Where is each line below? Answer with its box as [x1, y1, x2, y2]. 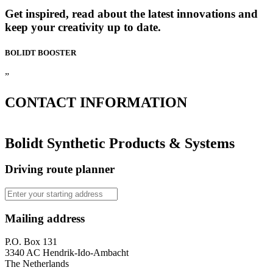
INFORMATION [76, 94, 187, 110]
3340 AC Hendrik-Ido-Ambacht [5, 247, 129, 258]
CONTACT [5, 94, 76, 110]
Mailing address [5, 211, 85, 225]
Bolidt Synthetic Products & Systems [5, 135, 235, 151]
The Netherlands [5, 258, 69, 269]
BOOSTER [38, 48, 76, 57]
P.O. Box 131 [5, 236, 57, 247]
